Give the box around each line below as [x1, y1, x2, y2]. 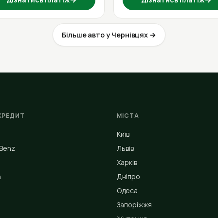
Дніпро [117, 172, 140, 181]
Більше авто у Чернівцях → [61, 30, 157, 39]
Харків [117, 158, 137, 167]
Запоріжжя [117, 200, 152, 209]
